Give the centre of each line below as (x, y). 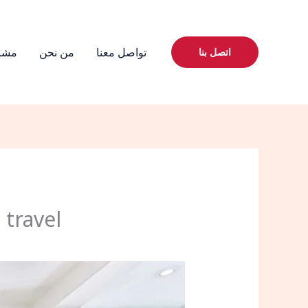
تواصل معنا (121, 52)
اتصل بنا (215, 52)
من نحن (57, 52)
